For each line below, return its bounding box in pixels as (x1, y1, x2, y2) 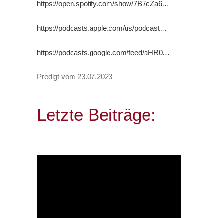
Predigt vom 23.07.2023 (37, 72, 113, 81)
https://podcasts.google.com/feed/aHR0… (37, 48, 170, 56)
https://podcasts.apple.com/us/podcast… (37, 23, 167, 32)
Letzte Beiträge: (37, 105, 156, 124)
